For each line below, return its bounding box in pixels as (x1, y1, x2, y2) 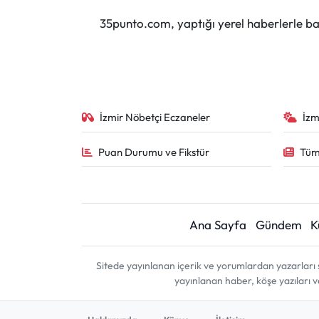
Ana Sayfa (189, 217, 246, 232)
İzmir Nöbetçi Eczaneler (100, 110, 211, 124)
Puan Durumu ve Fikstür (98, 145, 210, 159)
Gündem (255, 217, 302, 232)
